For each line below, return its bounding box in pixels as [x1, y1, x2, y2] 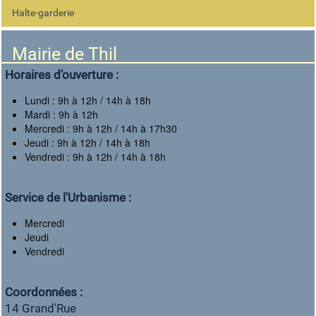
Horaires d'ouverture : [5, 68, 119, 82]
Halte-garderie [12, 7, 74, 18]
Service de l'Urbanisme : [5, 190, 131, 205]
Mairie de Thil [12, 44, 117, 64]
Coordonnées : [5, 285, 83, 299]
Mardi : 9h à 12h [25, 107, 98, 121]
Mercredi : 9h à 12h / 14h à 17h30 [25, 121, 177, 135]
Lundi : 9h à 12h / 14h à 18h [25, 93, 151, 107]
